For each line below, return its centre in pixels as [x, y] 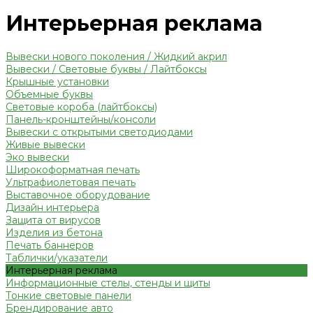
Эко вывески [37, 158]
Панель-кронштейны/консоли [81, 120]
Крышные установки [57, 82]
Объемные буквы [49, 95]
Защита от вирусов [53, 220]
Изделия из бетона [54, 233]
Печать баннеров [50, 246]
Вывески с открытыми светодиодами [99, 132]
